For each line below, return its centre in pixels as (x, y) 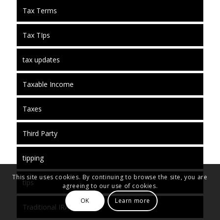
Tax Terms (40, 10)
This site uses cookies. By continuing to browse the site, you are (110, 177)
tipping (33, 158)
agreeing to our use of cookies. (110, 186)
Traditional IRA (46, 207)
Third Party (40, 133)
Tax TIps (36, 35)
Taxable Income (48, 84)
